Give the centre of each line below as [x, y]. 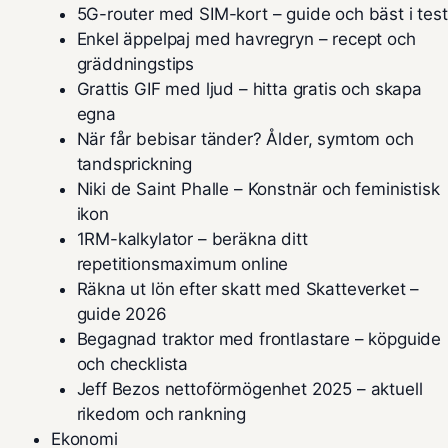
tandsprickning [134, 164]
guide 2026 [121, 314]
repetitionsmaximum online [182, 264]
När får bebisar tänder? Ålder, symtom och [245, 139]
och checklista [132, 364]
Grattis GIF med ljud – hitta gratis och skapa [249, 89]
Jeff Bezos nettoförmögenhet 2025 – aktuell [249, 389]
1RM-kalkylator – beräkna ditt [192, 239]
